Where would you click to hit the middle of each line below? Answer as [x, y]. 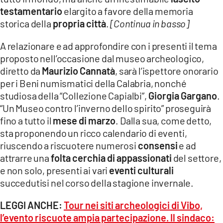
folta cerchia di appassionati [111, 158]
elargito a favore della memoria [128, 11]
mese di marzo [84, 121]
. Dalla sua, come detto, [164, 121]
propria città [79, 24]
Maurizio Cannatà [79, 71]
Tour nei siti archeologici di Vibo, [133, 205]
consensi [158, 146]
